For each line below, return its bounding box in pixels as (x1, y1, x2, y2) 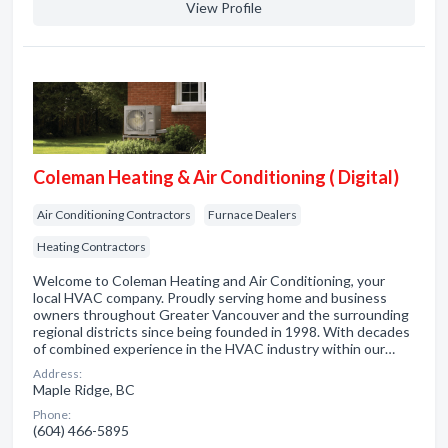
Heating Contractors (37, 239, 146, 254)
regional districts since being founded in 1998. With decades (33, 323, 410, 340)
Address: (33, 366, 82, 381)
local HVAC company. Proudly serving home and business (33, 289, 387, 306)
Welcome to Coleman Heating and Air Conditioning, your (33, 272, 385, 289)
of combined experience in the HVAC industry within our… (33, 340, 395, 357)
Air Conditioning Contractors (37, 207, 191, 222)
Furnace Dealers (208, 207, 297, 222)
